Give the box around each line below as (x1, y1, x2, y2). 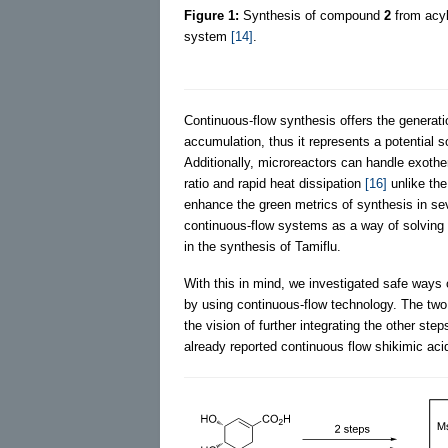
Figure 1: (184, 7, 239, 23)
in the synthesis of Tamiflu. (184, 238, 341, 254)
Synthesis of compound (239, 7, 384, 23)
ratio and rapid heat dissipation (184, 175, 365, 191)
